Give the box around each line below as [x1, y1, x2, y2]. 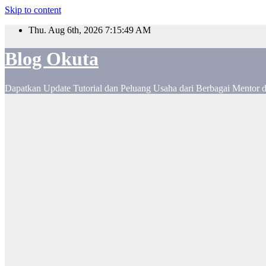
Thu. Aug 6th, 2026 [28, 25, 105, 35]
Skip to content [5, 5, 61, 15]
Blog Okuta [5, 48, 99, 70]
